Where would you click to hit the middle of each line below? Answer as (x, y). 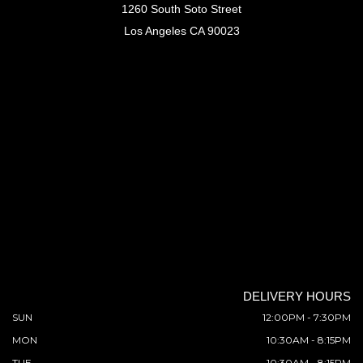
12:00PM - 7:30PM (307, 317)
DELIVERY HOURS (297, 296)
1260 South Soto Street (181, 9)
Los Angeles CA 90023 (181, 30)
